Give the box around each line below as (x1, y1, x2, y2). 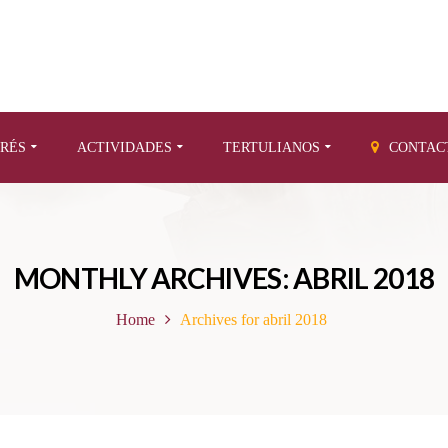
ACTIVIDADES (77, 140, 172, 155)
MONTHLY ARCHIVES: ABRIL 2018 (13, 261, 435, 295)
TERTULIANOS (223, 140, 320, 155)
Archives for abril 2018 (180, 311, 328, 328)
